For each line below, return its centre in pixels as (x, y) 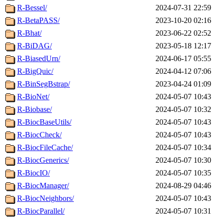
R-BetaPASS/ (38, 21)
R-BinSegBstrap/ (44, 84)
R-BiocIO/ (33, 173)
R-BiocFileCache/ (45, 148)
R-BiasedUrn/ (39, 59)
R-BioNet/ (33, 97)
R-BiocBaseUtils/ (44, 122)
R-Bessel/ (32, 8)
